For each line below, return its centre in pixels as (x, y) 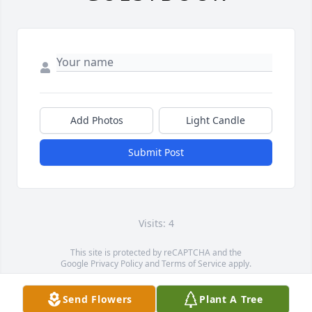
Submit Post (156, 152)
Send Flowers (97, 299)
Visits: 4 (156, 223)
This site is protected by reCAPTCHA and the (156, 252)
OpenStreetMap (171, 286)
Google (76, 264)
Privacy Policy (117, 264)
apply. (239, 264)
